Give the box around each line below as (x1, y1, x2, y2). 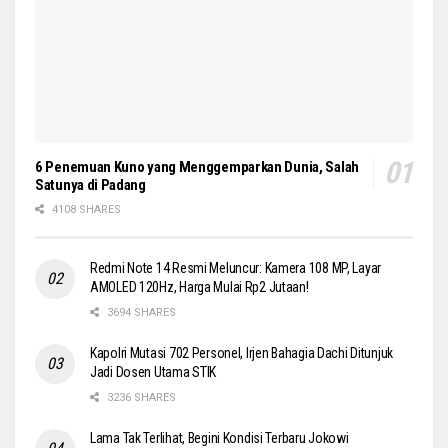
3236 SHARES (104, 391, 176, 405)
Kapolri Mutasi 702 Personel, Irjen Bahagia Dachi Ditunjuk (90, 345, 394, 362)
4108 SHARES (49, 203, 121, 217)
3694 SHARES (104, 306, 176, 320)
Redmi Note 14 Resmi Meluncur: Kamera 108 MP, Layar (90, 260, 382, 277)
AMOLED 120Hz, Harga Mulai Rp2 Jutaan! (90, 279, 309, 296)
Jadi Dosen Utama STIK (90, 364, 217, 381)
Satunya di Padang (35, 176, 146, 195)
